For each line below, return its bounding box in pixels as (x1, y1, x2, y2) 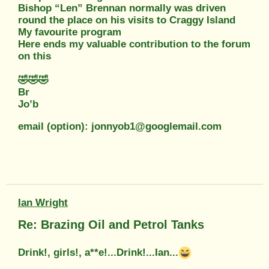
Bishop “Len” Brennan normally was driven (18, 2, 226, 14)
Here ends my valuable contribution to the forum (18, 38, 250, 50)
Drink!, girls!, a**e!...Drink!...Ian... (18, 247, 178, 259)
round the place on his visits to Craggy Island (18, 14, 235, 26)
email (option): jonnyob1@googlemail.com (18, 121, 222, 133)
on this (18, 50, 51, 62)
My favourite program (18, 26, 121, 38)
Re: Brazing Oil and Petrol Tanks (18, 218, 204, 232)
